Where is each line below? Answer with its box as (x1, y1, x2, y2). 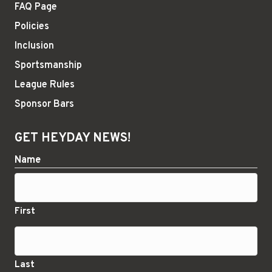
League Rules (15, 78, 75, 91)
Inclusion (15, 39, 54, 52)
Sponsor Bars (15, 98, 74, 110)
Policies (15, 20, 49, 33)
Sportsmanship (15, 59, 82, 72)
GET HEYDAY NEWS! (15, 130, 131, 146)
